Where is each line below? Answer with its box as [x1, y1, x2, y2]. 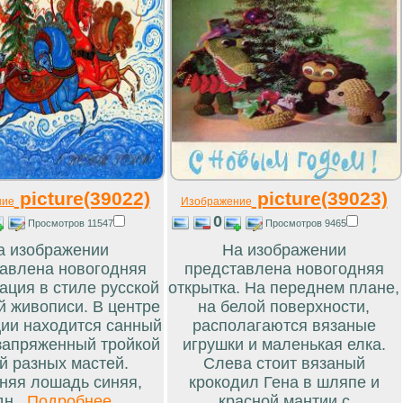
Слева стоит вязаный [202, 354, 365, 372]
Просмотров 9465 [264, 217, 346, 228]
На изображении [221, 240, 346, 259]
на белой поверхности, [198, 297, 371, 316]
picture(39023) [251, 187, 388, 209]
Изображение [180, 194, 252, 208]
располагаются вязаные [192, 316, 376, 335]
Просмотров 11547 [27, 217, 113, 228]
